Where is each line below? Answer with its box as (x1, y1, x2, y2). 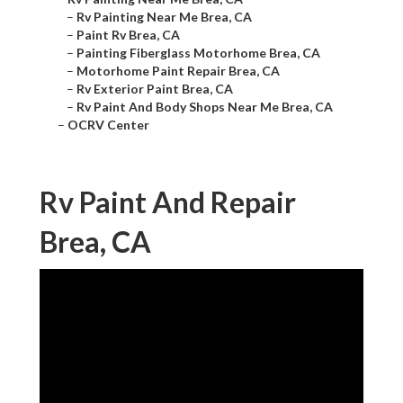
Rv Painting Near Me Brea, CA (76, 9, 252, 25)
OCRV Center (67, 117, 149, 133)
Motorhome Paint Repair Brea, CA (76, 63, 280, 79)
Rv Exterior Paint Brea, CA (76, 81, 233, 97)
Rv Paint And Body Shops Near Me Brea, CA (76, 99, 333, 115)
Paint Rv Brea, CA (76, 27, 180, 43)
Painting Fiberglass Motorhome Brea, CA (76, 45, 320, 61)
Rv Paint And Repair (40, 184, 296, 220)
